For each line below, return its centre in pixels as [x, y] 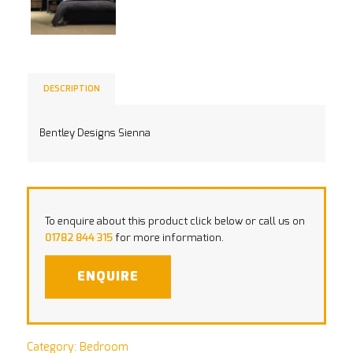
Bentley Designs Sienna [95, 134]
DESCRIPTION [71, 89]
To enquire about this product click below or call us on [175, 222]
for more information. [168, 239]
